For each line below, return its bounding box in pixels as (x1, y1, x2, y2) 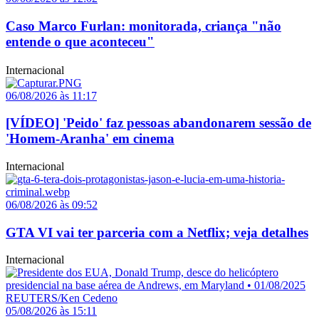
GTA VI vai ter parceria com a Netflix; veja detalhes (6, 224, 308, 240)
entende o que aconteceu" (6, 33, 155, 49)
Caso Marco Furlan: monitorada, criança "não (6, 18, 281, 33)
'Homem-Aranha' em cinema (6, 131, 174, 147)
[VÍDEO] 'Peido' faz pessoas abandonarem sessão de (6, 115, 311, 131)
